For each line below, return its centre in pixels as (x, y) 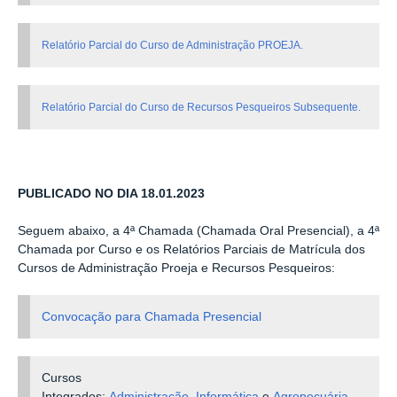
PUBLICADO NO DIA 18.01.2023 (111, 193)
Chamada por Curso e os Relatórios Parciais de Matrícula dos (191, 249)
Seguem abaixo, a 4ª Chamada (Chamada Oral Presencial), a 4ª (198, 230)
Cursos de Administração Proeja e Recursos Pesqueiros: (176, 268)
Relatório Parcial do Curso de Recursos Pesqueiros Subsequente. (202, 108)
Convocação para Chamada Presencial (152, 316)
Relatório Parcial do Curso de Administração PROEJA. (173, 46)
